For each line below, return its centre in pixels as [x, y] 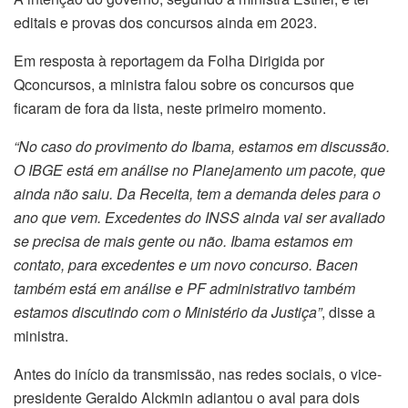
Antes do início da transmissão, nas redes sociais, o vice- [198, 373]
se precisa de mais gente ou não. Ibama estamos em [183, 240]
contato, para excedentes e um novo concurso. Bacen [186, 264]
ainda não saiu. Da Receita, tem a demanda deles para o [197, 193]
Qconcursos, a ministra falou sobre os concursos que [184, 84]
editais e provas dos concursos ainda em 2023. [165, 22]
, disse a [348, 311]
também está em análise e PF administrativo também [184, 288]
